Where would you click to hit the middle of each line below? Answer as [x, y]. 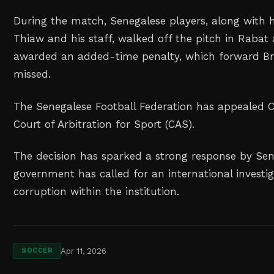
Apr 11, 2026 [84, 251]
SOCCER [37, 251]
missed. [32, 74]
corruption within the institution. [97, 192]
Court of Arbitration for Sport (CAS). [104, 124]
